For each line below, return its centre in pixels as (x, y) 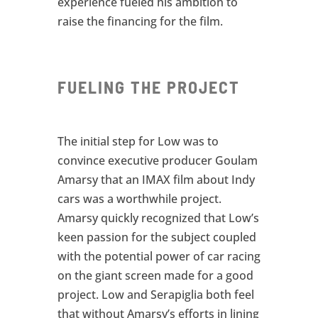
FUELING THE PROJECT (148, 87)
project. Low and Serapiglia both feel (155, 294)
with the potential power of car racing (159, 256)
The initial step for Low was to (138, 141)
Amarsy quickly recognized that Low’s (158, 218)
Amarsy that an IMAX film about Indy (156, 179)
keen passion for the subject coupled (157, 237)
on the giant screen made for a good (155, 275)
